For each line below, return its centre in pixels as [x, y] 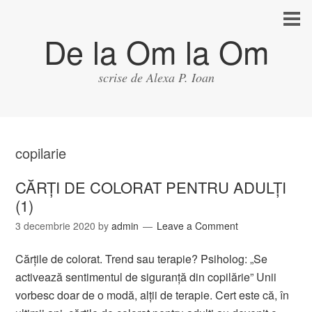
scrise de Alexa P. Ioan [156, 77]
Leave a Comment [198, 226]
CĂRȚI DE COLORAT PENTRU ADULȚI [151, 187]
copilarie [41, 153]
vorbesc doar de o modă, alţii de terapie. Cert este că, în [153, 295]
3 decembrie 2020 [56, 226]
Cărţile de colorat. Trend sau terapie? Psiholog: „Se [142, 259]
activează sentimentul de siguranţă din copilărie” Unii [146, 277]
